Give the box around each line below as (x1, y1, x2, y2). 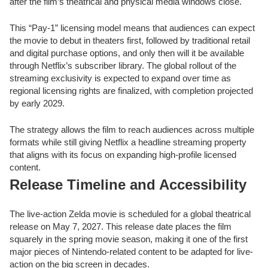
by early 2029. (10, 98, 65, 108)
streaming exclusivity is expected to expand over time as (10, 72, 231, 83)
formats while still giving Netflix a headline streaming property (10, 136, 246, 147)
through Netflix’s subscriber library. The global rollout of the (10, 60, 236, 71)
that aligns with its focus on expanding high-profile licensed (10, 149, 236, 160)
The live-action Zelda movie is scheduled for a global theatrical (10, 209, 251, 220)
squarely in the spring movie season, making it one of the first (10, 234, 248, 245)
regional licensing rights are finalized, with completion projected (10, 85, 253, 96)
